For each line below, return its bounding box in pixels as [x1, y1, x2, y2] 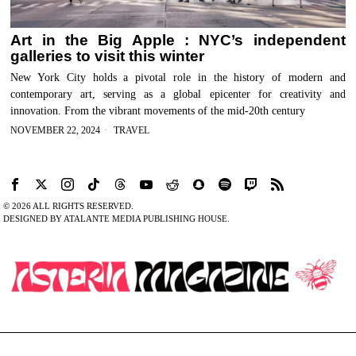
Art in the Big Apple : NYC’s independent [10, 31, 346, 48]
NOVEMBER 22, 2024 [10, 124, 101, 136]
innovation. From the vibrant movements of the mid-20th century [10, 104, 306, 117]
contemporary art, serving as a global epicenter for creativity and [10, 87, 346, 100]
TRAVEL [114, 124, 150, 136]
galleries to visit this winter [10, 47, 205, 64]
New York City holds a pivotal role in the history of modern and [10, 71, 346, 83]
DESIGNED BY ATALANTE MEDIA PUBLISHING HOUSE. [3, 213, 230, 223]
